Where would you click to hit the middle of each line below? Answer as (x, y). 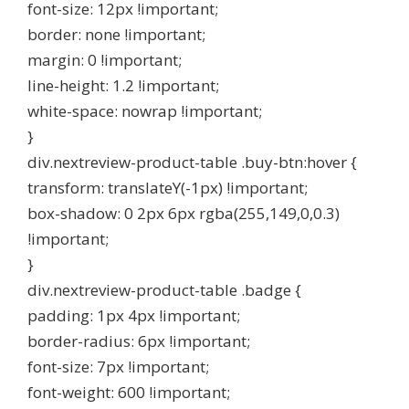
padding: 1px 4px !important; (134, 315)
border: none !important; (116, 34)
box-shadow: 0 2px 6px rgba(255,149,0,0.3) (184, 213)
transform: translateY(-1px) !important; (168, 188)
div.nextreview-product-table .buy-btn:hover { (192, 162)
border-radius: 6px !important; (139, 341)
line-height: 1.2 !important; (123, 85)
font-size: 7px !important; (118, 367)
